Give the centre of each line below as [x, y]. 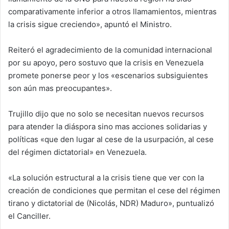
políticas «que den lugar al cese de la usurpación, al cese [111, 140]
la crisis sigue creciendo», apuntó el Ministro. [90, 25]
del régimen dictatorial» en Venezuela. [77, 152]
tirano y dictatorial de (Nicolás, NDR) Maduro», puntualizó [111, 203]
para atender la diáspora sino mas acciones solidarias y [108, 127]
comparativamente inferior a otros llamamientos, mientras [112, 12]
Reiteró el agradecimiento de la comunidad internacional [110, 50]
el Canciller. [29, 216]
